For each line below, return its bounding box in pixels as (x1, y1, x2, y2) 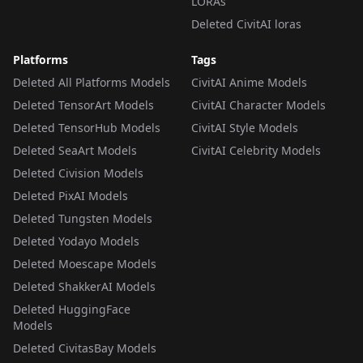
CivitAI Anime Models (191, 75, 307, 90)
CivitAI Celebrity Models (191, 143, 321, 158)
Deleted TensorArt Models (13, 97, 154, 113)
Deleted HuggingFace (13, 301, 130, 317)
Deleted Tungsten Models (13, 211, 152, 226)
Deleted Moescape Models (13, 256, 156, 271)
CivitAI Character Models (191, 97, 326, 113)
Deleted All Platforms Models (13, 75, 170, 90)
